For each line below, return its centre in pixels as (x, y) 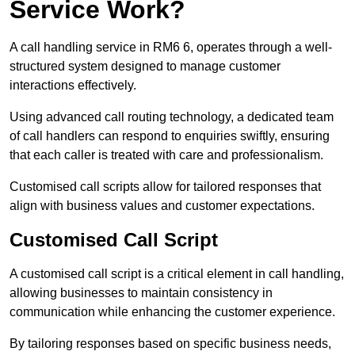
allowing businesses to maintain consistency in (141, 292)
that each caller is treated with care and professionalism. (166, 155)
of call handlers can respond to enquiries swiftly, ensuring (170, 136)
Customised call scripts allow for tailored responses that (165, 186)
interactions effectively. (73, 85)
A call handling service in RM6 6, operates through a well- (171, 47)
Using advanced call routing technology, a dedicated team (172, 116)
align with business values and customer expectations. (162, 205)
